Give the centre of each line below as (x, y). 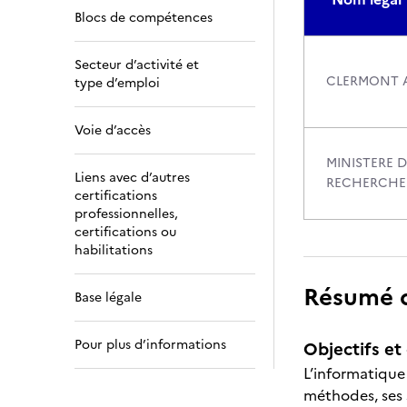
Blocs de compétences (144, 18)
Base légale (108, 298)
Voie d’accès (113, 130)
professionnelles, (126, 214)
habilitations (114, 250)
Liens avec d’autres (132, 178)
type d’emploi (117, 83)
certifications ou (125, 232)
